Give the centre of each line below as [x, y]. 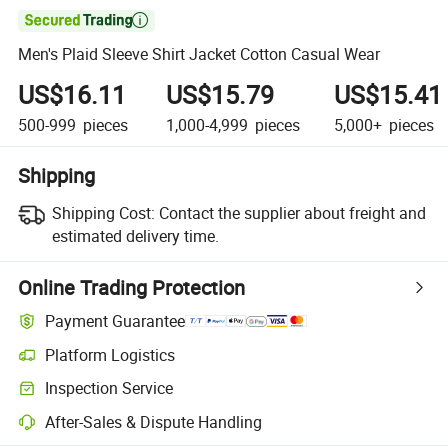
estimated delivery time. [135, 235]
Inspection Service [109, 388]
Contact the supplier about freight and [292, 212]
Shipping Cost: [103, 212]
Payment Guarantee [115, 321]
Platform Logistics [110, 354]
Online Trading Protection [132, 287]
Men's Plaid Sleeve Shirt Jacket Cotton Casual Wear [199, 54]
